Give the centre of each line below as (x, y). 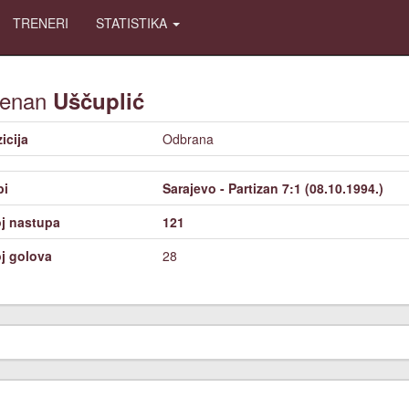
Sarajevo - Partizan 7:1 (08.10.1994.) (273, 188)
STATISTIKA (133, 23)
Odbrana (188, 139)
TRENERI (41, 23)
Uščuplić (99, 100)
